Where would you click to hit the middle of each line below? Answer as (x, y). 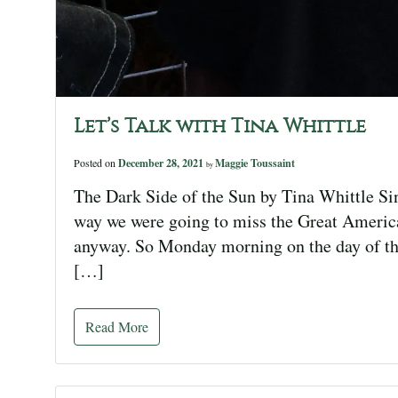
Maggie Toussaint (255, 163)
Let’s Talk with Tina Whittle (220, 126)
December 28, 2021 (162, 163)
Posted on (96, 162)
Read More (117, 326)
